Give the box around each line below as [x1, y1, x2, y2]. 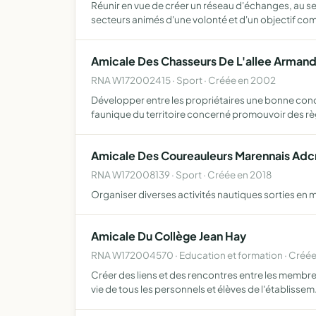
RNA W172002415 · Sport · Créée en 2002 [91, 74, 276, 86]
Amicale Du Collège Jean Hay [91, 229, 246, 243]
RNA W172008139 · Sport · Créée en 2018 [91, 169, 272, 181]
